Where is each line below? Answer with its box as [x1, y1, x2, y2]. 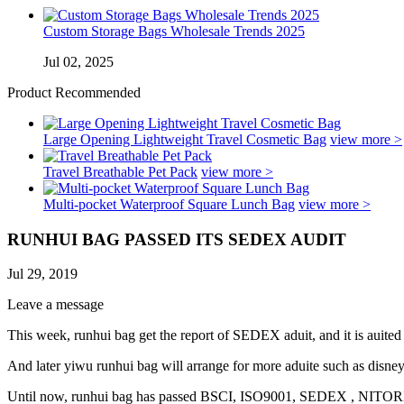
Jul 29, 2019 [7, 266, 78, 282]
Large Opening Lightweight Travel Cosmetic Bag [43, 132, 326, 147]
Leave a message [7, 297, 104, 313]
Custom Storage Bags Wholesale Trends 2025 [43, 23, 305, 39]
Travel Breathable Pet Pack [43, 164, 197, 179]
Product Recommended [7, 85, 141, 100]
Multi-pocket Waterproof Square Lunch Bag [43, 197, 295, 212]
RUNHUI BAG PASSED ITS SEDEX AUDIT [7, 229, 346, 249]
